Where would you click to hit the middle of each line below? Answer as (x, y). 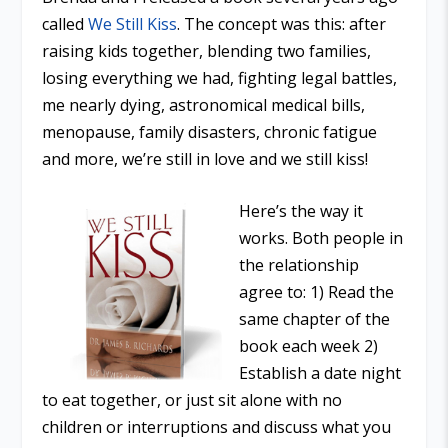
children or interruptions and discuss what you (217, 427)
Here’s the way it (301, 211)
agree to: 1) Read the (316, 292)
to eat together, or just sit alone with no (192, 400)
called (65, 23)
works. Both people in (321, 238)
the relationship (299, 265)
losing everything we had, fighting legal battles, (220, 77)
